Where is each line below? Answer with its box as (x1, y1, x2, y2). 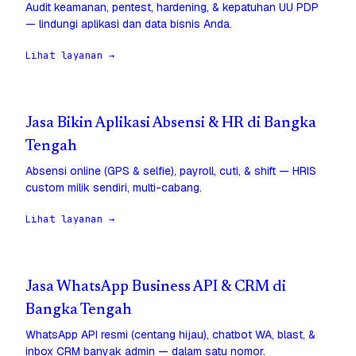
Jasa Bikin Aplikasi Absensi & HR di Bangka (25, 116, 316, 132)
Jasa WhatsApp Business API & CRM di (25, 280, 286, 296)
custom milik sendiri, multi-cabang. (25, 180, 202, 195)
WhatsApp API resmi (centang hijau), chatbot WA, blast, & (25, 327, 315, 342)
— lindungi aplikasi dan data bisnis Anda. (25, 17, 232, 32)
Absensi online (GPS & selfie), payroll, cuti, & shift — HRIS (25, 164, 316, 179)
